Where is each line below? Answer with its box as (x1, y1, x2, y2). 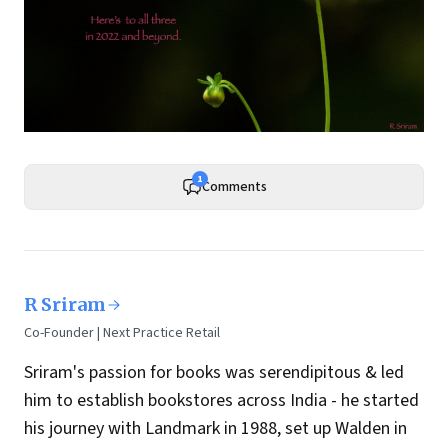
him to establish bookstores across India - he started (24, 388, 419, 414)
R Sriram (24, 293, 106, 317)
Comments (201, 177, 267, 198)
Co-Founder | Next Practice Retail (24, 323, 220, 344)
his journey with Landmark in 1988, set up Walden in (24, 416, 407, 442)
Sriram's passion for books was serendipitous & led (24, 360, 404, 386)
